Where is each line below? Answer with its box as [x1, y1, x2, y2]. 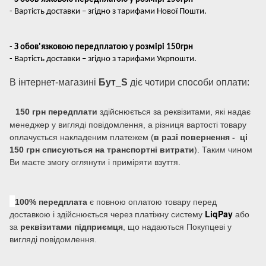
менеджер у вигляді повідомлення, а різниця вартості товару [9, 120, 246, 129]
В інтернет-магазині [9, 77, 99, 87]
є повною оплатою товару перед [87, 197, 217, 207]
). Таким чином [194, 145, 252, 154]
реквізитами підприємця [20, 222, 123, 232]
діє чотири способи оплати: [128, 77, 249, 87]
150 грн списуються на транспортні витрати [9, 145, 194, 154]
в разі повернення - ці [154, 132, 248, 142]
